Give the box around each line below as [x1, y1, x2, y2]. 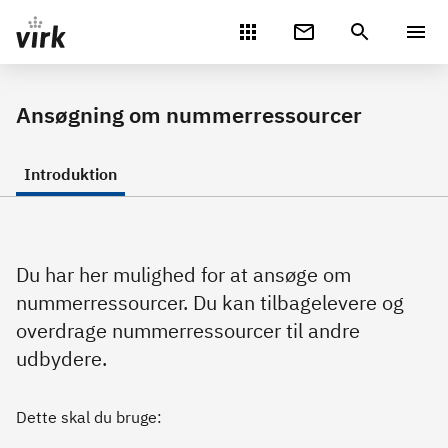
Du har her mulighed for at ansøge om [16, 261, 351, 288]
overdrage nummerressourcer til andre [16, 317, 360, 344]
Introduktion [24, 164, 117, 184]
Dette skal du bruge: [16, 407, 162, 427]
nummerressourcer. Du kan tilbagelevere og [16, 289, 404, 316]
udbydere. [16, 345, 107, 372]
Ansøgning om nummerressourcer [16, 100, 362, 129]
